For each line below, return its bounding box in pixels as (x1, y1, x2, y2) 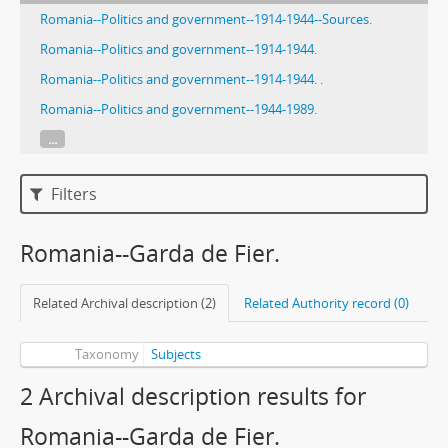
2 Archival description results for (20, 381, 366, 412)
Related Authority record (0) (244, 294, 409, 312)
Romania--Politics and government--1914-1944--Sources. (40, 10, 372, 28)
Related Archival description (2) (33, 294, 216, 312)
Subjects (150, 345, 201, 363)
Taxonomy (74, 345, 139, 363)
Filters (47, 183, 98, 205)
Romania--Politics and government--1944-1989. (40, 100, 317, 118)
